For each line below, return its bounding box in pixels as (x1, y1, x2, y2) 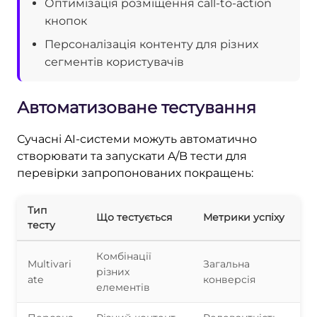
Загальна (203, 257, 250, 270)
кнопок (45, 13, 87, 28)
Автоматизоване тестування (17, 97, 256, 117)
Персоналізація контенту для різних (45, 37, 258, 51)
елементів (96, 280, 150, 294)
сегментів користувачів (45, 54, 184, 69)
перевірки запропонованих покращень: (17, 166, 253, 180)
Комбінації (96, 249, 151, 263)
